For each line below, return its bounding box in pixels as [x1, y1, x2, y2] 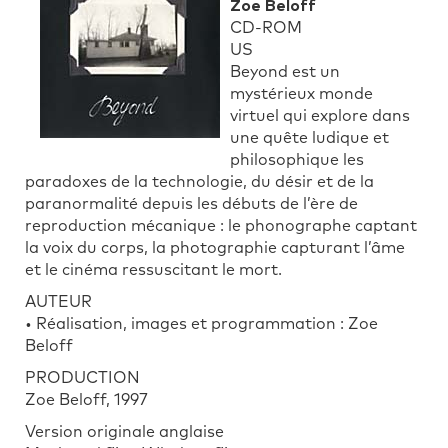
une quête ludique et [230, 129, 389, 146]
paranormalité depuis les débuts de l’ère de [25, 195, 358, 212]
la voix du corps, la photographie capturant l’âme [25, 239, 405, 256]
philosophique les [230, 151, 364, 168]
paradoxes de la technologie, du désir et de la [25, 173, 374, 190]
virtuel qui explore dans [230, 107, 410, 124]
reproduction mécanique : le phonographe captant [25, 217, 417, 234]
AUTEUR [25, 293, 92, 310]
